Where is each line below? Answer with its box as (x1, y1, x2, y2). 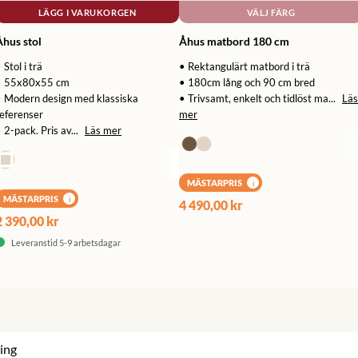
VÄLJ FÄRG (246, 6, 296, 18)
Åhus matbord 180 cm (179, 34, 289, 49)
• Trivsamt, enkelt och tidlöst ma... (179, 92, 336, 105)
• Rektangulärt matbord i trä (179, 60, 310, 74)
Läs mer (85, 124, 121, 137)
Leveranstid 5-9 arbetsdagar (11, 237, 121, 249)
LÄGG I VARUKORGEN (38, 6, 137, 18)
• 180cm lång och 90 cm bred (179, 76, 315, 89)
